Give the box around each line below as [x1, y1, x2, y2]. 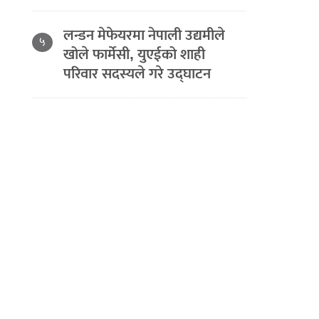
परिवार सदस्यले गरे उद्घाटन [63, 61, 211, 86]
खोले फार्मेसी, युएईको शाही [63, 42, 206, 67]
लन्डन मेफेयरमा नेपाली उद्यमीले [63, 23, 226, 48]
